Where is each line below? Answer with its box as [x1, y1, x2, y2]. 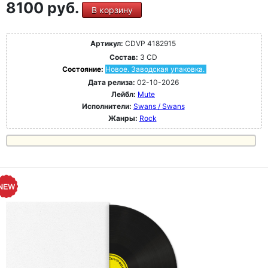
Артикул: [90, 39, 123, 48]
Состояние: [62, 65, 105, 74]
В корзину [91, 5, 133, 16]
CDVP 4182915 [123, 39, 176, 48]
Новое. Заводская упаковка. [105, 65, 205, 74]
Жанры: [108, 114, 138, 123]
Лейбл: [111, 90, 136, 99]
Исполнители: [81, 102, 133, 111]
